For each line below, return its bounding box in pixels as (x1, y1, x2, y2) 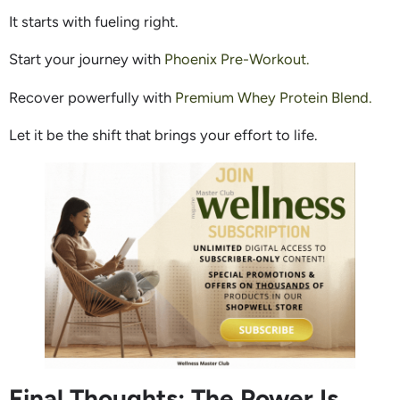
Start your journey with (9, 50, 164, 69)
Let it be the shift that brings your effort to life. (9, 126, 317, 145)
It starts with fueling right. (9, 12, 178, 30)
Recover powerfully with (9, 87, 171, 106)
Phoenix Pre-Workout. (164, 50, 309, 69)
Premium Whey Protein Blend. (171, 87, 371, 106)
